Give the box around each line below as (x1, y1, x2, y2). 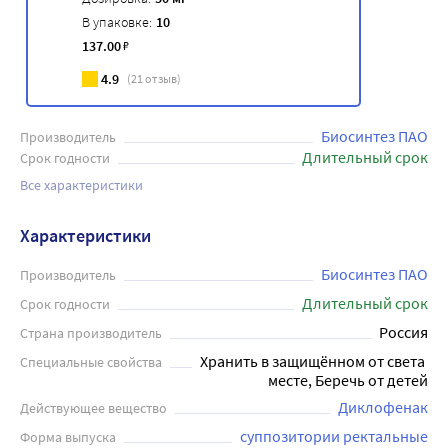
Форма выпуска (20, 428, 116, 446)
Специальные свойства (20, 353, 162, 371)
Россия (379, 322, 428, 342)
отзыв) (143, 71, 181, 86)
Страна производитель (20, 324, 162, 342)
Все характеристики (20, 176, 143, 194)
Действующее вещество (20, 399, 167, 417)
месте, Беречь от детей (268, 370, 428, 390)
